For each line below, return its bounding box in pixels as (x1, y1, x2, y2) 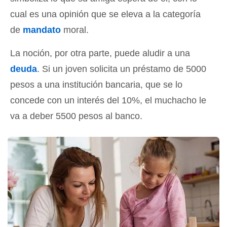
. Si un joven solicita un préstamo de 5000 (37, 64, 206, 74)
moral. (61, 25, 89, 35)
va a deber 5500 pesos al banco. (10, 111, 142, 122)
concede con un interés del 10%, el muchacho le (10, 95, 206, 106)
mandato (23, 25, 61, 35)
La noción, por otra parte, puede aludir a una (10, 48, 190, 59)
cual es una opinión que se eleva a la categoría (10, 9, 201, 20)
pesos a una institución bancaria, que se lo (10, 80, 182, 90)
